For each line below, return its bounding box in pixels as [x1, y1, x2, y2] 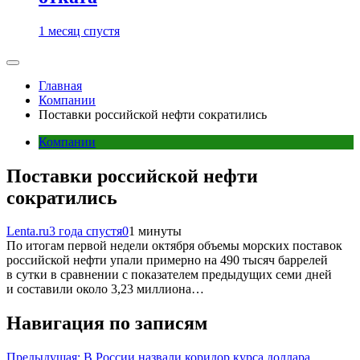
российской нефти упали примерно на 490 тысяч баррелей [6, 253, 328, 268]
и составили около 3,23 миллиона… [6, 282, 204, 297]
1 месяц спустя [39, 23, 120, 38]
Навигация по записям [6, 313, 207, 334]
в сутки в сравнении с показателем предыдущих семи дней [6, 268, 332, 282]
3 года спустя [49, 224, 122, 239]
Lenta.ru [6, 224, 49, 239]
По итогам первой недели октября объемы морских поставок [6, 239, 342, 253]
